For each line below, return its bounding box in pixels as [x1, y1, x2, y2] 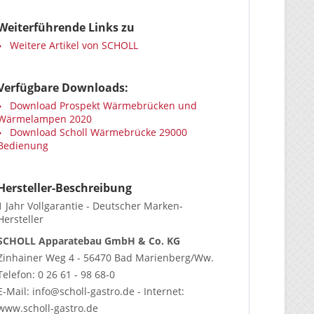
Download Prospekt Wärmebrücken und [6, 99, 197, 112]
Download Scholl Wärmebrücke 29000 [6, 125, 187, 139]
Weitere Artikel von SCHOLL [6, 39, 138, 52]
